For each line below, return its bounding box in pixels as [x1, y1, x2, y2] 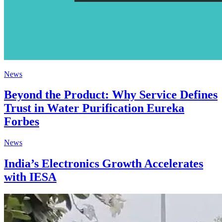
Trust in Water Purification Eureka [4, 102, 184, 115]
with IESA [4, 170, 56, 184]
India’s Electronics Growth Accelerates [4, 157, 203, 170]
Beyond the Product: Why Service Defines [4, 88, 218, 102]
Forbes [4, 115, 39, 128]
